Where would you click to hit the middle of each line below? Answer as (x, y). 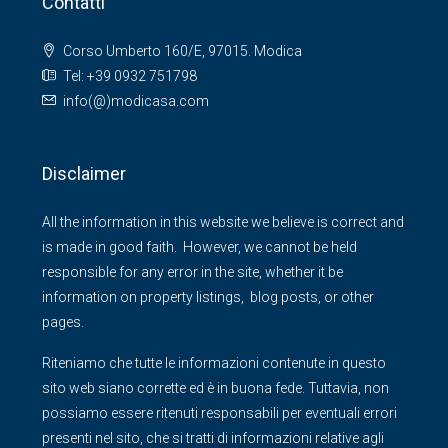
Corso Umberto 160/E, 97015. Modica (182, 51)
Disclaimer (84, 174)
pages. (63, 322)
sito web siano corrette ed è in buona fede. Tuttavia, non (215, 388)
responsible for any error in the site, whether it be (192, 272)
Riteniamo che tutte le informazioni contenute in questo (214, 363)
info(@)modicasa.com (136, 101)
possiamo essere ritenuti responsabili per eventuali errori (219, 413)
